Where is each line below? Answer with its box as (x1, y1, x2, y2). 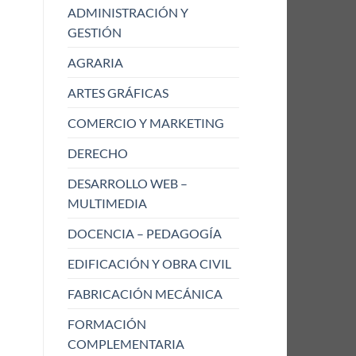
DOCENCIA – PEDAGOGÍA (67, 226, 222, 242)
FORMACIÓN (67, 316, 146, 332)
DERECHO (67, 145, 128, 161)
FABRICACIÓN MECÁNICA (67, 286, 222, 302)
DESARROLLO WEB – (67, 176, 188, 192)
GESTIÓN (67, 25, 122, 41)
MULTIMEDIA (67, 195, 147, 211)
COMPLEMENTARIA (67, 336, 184, 352)
